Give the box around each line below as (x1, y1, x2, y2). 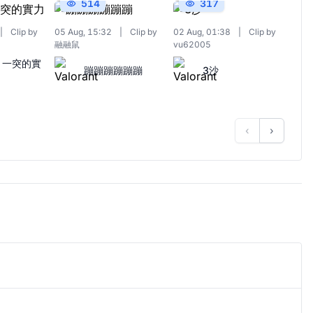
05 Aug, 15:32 (54, 27, 114, 37)
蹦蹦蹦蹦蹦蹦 (83, 64, 143, 76)
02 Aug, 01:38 (173, 27, 233, 37)
